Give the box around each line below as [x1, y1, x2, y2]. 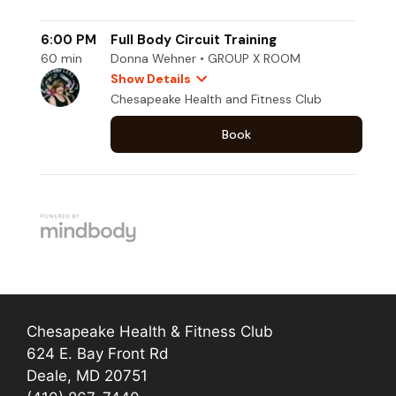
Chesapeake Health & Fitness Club [27, 323, 273, 340]
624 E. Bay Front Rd [27, 345, 169, 362]
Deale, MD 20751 [27, 367, 148, 385]
